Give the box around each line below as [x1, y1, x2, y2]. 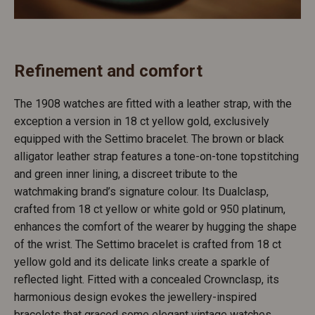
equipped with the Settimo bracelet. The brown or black [14, 131, 284, 146]
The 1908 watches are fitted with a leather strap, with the [14, 96, 292, 110]
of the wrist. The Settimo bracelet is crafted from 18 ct [14, 237, 281, 251]
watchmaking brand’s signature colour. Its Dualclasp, [14, 184, 269, 198]
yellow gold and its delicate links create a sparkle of [14, 255, 270, 269]
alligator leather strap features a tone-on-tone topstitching [14, 149, 299, 163]
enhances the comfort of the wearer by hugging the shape [14, 219, 297, 233]
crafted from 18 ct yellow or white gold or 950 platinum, [14, 202, 285, 216]
